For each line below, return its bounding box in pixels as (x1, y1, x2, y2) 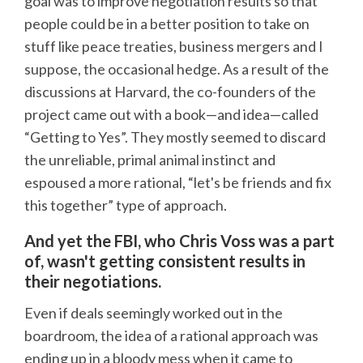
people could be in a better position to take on (24, 15, 310, 33)
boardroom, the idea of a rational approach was (24, 326, 318, 344)
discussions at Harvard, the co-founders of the (24, 83, 316, 101)
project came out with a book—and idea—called (24, 105, 318, 124)
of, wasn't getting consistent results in (24, 251, 305, 271)
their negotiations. (24, 271, 161, 292)
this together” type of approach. (24, 196, 227, 215)
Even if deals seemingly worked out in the (24, 303, 283, 322)
